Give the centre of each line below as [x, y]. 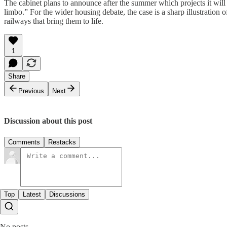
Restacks [62, 142]
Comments [24, 142]
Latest [32, 194]
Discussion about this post [48, 121]
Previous [31, 91]
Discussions [67, 194]
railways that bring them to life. [54, 21]
